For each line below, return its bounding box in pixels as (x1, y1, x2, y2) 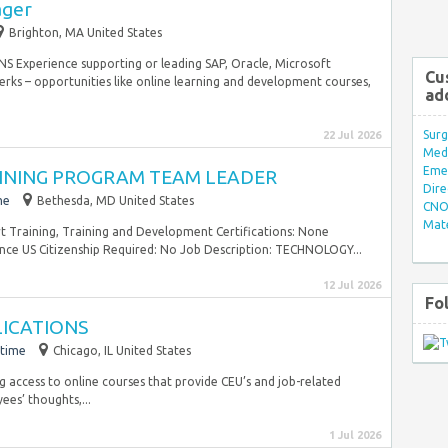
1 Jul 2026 (329, 429, 381, 441)
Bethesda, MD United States (37, 194, 194, 207)
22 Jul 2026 (323, 129, 381, 141)
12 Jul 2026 (323, 279, 381, 291)
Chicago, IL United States (53, 344, 191, 357)
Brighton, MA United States (9, 26, 162, 39)
